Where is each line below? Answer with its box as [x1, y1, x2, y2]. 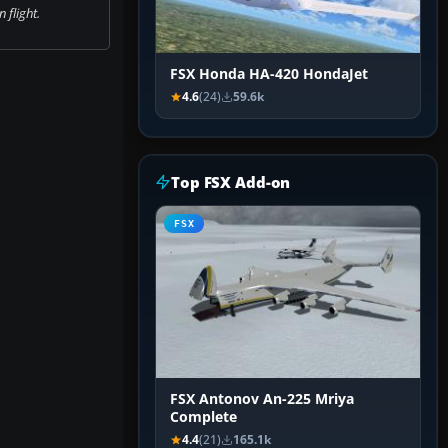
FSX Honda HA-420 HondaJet [170, 65, 368, 84]
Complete [170, 408, 237, 427]
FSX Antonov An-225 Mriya [170, 390, 354, 409]
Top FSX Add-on [171, 172, 291, 193]
